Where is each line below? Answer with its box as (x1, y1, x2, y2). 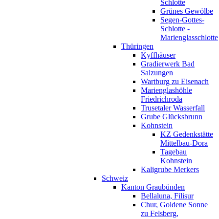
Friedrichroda (141, 94, 182, 103)
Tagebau (160, 147, 187, 156)
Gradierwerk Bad (141, 59, 195, 68)
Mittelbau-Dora (160, 138, 208, 147)
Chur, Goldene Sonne (141, 200, 208, 209)
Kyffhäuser (141, 50, 175, 59)
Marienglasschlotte (160, 33, 218, 42)
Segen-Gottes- (160, 15, 204, 24)
